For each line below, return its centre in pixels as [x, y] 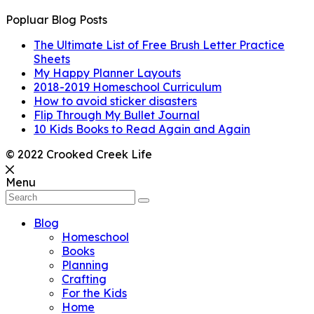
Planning [85, 265]
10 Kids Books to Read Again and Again [142, 129]
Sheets [52, 59]
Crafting [84, 279]
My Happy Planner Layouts [107, 73]
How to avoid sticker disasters [115, 101]
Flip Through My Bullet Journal [117, 115]
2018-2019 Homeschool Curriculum [128, 87]
